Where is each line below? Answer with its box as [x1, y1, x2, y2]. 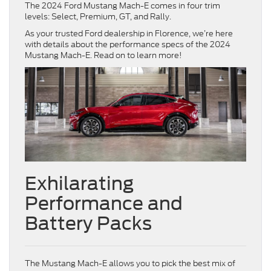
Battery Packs [25, 212, 156, 235]
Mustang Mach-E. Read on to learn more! [25, 49, 182, 61]
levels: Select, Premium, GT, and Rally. [25, 10, 173, 22]
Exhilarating [25, 172, 134, 195]
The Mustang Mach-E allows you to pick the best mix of [25, 258, 235, 270]
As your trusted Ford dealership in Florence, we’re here [25, 27, 233, 39]
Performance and [25, 192, 183, 215]
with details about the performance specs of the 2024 [25, 38, 230, 50]
